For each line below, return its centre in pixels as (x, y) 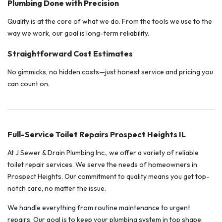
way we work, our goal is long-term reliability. (78, 33)
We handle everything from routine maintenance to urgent (99, 208)
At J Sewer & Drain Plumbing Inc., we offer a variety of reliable (103, 153)
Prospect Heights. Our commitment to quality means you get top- (109, 177)
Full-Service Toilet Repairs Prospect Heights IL (97, 135)
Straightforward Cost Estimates (70, 54)
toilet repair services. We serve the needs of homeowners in (102, 165)
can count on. (28, 84)
